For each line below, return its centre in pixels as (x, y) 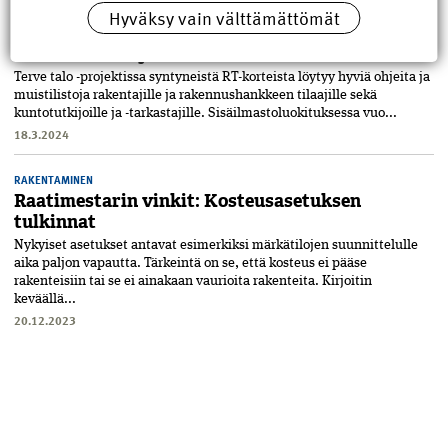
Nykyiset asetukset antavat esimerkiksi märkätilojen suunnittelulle (216, 245)
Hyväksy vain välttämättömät (224, 17)
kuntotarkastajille (93, 54)
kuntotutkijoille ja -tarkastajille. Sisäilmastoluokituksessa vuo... (205, 113)
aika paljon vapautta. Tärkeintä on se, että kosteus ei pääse (190, 263)
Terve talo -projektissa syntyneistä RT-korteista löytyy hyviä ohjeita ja (222, 77)
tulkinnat (55, 222)
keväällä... (45, 299)
